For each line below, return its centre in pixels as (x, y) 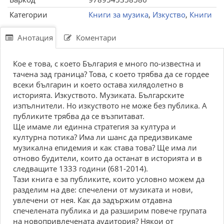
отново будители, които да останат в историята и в (107, 158)
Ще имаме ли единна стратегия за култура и (94, 126)
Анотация (34, 37)
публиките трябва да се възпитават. (79, 116)
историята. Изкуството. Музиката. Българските (98, 95)
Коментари (95, 37)
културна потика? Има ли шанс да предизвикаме (102, 137)
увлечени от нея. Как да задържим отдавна (92, 200)
